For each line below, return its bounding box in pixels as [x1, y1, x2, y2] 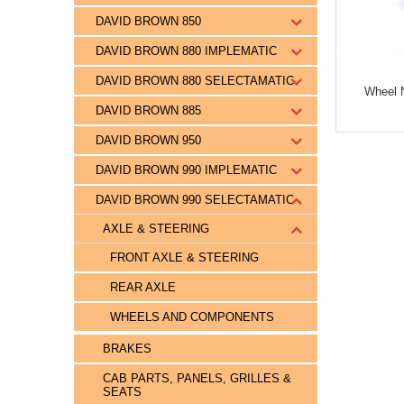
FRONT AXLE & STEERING [110, 251, 259, 264]
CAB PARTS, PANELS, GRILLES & [103, 372, 291, 385]
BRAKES [103, 342, 151, 355]
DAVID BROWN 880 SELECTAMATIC [96, 74, 294, 87]
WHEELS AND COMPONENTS [110, 310, 274, 324]
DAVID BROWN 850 [96, 14, 201, 28]
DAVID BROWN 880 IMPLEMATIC [96, 44, 277, 58]
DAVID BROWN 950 [96, 133, 201, 147]
